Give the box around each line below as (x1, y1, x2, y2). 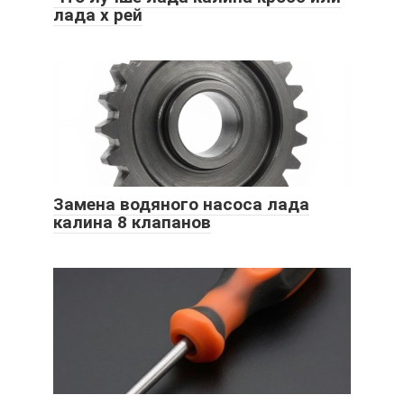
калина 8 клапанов (53, 212, 211, 234)
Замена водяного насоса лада (53, 194, 309, 216)
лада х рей (53, 5, 142, 26)
